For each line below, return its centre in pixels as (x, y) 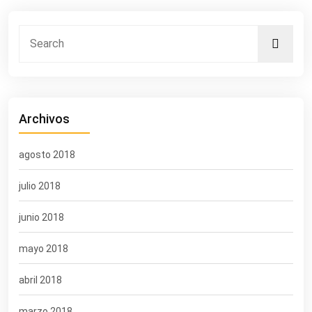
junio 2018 (41, 218)
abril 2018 (40, 280)
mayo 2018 (44, 249)
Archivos (44, 119)
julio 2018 (40, 186)
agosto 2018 (47, 155)
